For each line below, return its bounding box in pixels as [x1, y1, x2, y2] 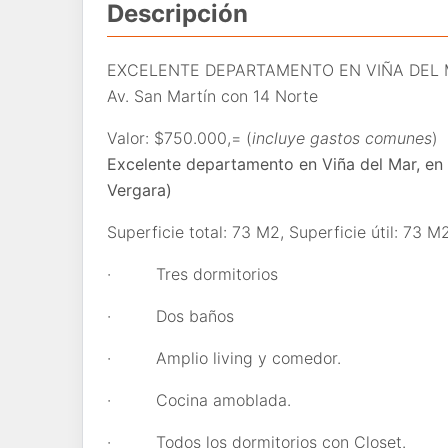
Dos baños [156, 306, 239, 327]
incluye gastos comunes [252, 128, 432, 149]
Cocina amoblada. [156, 390, 291, 411]
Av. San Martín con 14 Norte [107, 86, 318, 107]
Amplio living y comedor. [156, 348, 346, 369]
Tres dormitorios [156, 264, 278, 285]
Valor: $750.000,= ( [107, 128, 252, 149]
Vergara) [107, 180, 172, 201]
